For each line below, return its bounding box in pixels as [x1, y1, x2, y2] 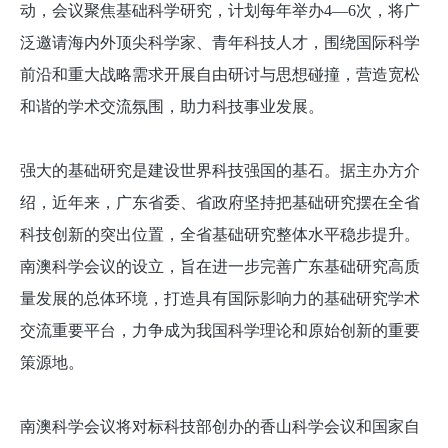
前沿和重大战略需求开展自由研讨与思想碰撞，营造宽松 [20, 66, 420, 83]
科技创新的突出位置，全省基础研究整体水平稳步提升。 [20, 226, 420, 243]
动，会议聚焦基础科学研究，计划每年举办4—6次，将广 [20, 2, 420, 19]
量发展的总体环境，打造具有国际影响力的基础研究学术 [20, 290, 420, 307]
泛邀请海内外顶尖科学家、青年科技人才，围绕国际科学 [20, 34, 420, 51]
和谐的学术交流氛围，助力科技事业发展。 [20, 98, 324, 115]
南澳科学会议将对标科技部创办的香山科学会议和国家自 [20, 418, 420, 435]
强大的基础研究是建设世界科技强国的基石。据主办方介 [20, 162, 420, 179]
